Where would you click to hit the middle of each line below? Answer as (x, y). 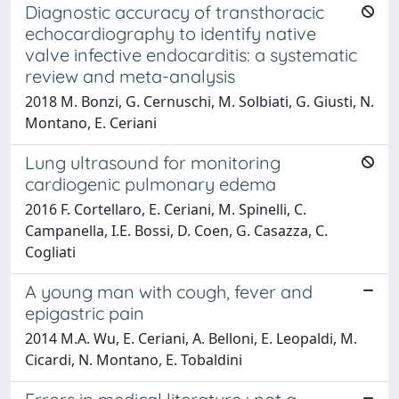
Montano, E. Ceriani (91, 122)
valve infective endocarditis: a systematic (191, 54)
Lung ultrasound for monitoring (153, 162)
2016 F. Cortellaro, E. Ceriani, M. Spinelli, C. (166, 209)
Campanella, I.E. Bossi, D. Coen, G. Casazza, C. (176, 230)
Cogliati (50, 252)
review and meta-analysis (130, 76)
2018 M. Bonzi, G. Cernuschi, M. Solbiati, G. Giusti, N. (199, 101)
